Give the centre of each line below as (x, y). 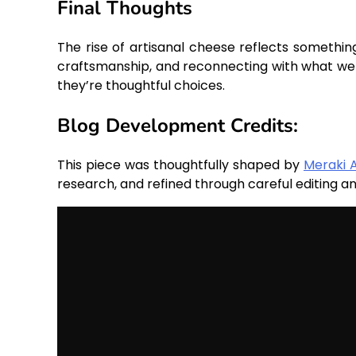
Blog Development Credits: (178, 126)
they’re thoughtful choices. (141, 86)
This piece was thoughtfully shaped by (180, 165)
